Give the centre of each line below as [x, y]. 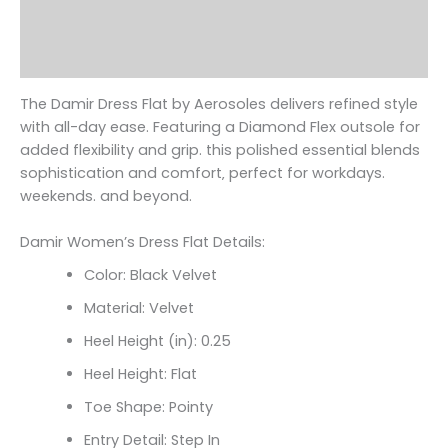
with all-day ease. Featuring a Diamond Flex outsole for [220, 126]
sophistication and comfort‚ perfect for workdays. [202, 172]
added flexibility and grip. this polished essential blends [220, 149]
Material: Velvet [138, 308]
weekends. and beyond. [106, 195]
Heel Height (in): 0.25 [157, 341]
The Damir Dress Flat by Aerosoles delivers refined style [219, 103]
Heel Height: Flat [140, 374]
